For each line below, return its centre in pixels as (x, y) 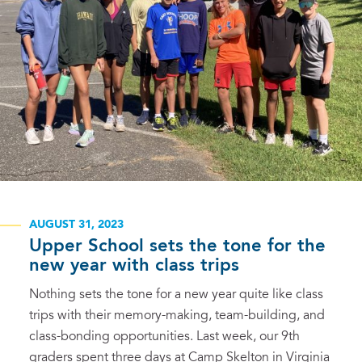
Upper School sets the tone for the (177, 246)
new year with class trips (134, 266)
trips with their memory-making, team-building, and (177, 316)
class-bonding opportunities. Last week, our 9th (164, 337)
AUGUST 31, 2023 (76, 225)
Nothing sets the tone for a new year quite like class (176, 295)
